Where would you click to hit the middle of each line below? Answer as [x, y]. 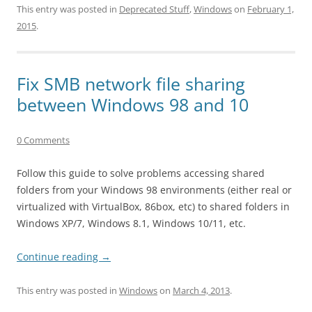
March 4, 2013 [201, 290]
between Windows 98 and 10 [133, 104]
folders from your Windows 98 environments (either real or [154, 189]
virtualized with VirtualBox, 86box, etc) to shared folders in [153, 206]
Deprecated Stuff [154, 9]
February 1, [271, 9]
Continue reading [59, 256]
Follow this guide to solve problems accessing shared [141, 173]
